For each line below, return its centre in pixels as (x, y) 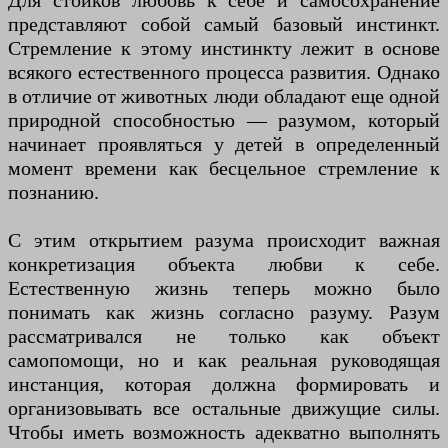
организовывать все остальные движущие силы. (224, 408)
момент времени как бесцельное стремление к (224, 168)
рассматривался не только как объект (224, 336)
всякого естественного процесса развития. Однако (224, 72)
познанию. (53, 192)
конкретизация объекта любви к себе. (224, 264)
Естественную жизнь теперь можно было (224, 288)
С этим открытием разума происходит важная (224, 240)
